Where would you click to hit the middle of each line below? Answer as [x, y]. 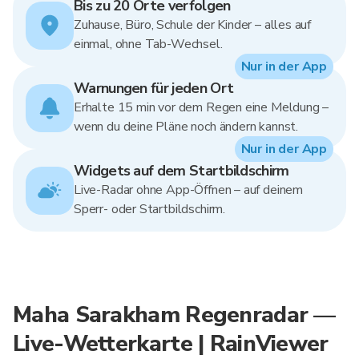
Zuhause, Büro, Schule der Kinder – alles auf [193, 25]
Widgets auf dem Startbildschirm [182, 171]
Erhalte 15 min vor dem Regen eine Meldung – [202, 107]
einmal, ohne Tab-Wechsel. [148, 44]
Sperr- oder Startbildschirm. [149, 209]
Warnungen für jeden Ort [154, 88]
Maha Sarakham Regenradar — [174, 315]
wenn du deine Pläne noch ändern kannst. [186, 127]
